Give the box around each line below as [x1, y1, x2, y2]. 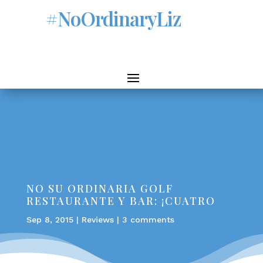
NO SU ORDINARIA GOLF [26, 181, 173, 195]
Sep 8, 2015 [26, 215, 73, 224]
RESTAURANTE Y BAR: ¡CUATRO [26, 194, 215, 208]
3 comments [122, 215, 174, 224]
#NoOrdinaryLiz [46, 5, 181, 31]
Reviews [81, 215, 114, 224]
